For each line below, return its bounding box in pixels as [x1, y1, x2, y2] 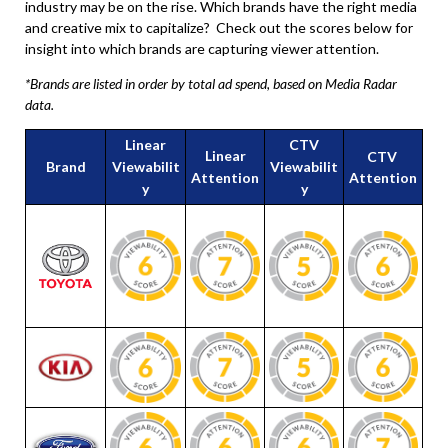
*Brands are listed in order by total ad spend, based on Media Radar [25, 75, 397, 92]
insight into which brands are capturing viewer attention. [25, 40, 379, 57]
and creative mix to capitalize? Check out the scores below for [25, 19, 413, 36]
